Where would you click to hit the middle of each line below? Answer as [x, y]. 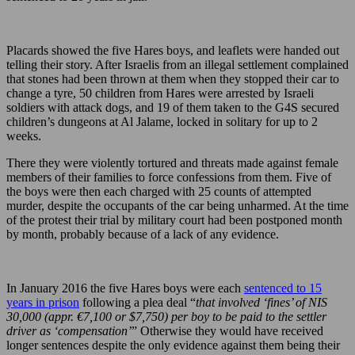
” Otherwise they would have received [227, 331]
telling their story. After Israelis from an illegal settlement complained [177, 65]
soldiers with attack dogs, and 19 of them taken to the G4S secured [173, 108]
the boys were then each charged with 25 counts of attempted [159, 192]
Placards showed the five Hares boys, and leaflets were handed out [173, 51]
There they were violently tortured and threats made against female [172, 163]
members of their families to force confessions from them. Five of [169, 177]
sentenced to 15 [283, 288]
